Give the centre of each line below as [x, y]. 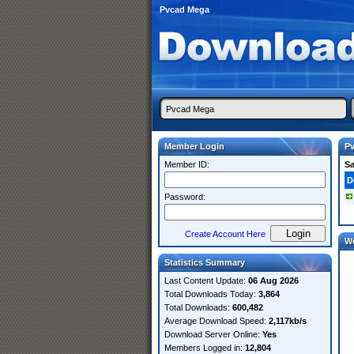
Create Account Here [225, 234]
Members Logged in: [205, 348]
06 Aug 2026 [273, 281]
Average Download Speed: [217, 321]
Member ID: [187, 164]
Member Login [194, 146]
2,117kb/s [288, 321]
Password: [185, 197]
